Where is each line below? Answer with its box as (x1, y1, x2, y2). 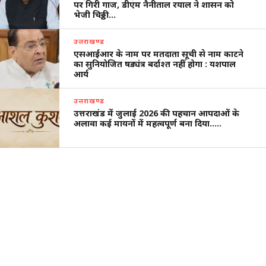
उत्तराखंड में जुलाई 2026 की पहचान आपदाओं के (74, 107, 240, 119)
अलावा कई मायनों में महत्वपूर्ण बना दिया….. (74, 118, 222, 129)
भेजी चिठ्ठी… (74, 9, 116, 21)
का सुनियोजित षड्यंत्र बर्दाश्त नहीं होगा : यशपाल (74, 58, 236, 70)
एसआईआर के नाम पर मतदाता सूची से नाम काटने (74, 48, 244, 60)
